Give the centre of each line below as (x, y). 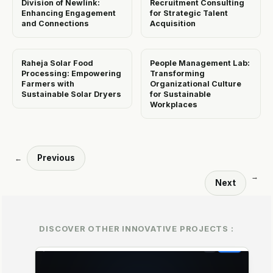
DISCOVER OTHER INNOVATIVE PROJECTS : (136, 229)
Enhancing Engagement (69, 13)
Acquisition (173, 24)
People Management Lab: (200, 63)
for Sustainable (180, 94)
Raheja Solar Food (57, 63)
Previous (56, 158)
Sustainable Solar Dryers (71, 94)
